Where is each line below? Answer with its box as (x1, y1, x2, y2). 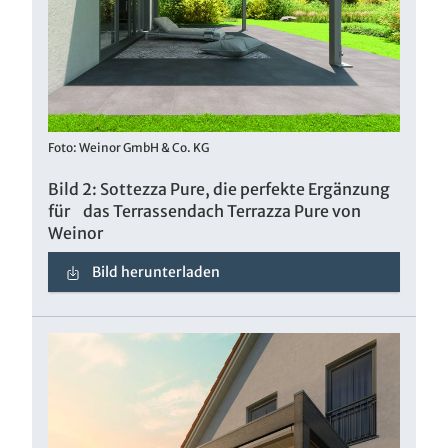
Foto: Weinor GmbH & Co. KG (48, 139, 209, 155)
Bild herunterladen (89, 262, 221, 281)
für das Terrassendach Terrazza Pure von (48, 200, 361, 221)
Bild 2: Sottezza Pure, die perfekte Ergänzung (48, 178, 390, 199)
